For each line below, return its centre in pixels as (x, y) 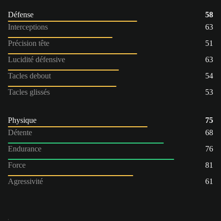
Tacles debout (29, 75)
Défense (21, 14)
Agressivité (25, 181)
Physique (22, 120)
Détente (20, 132)
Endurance (25, 148)
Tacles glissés (29, 92)
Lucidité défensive (37, 59)
